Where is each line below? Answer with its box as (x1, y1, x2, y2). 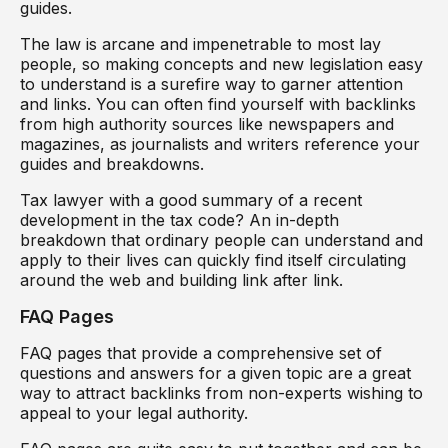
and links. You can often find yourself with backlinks (20, 93, 416, 114)
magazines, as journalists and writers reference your (20, 133, 420, 154)
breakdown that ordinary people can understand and (20, 229, 423, 250)
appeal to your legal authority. (20, 402, 253, 423)
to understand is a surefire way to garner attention (20, 73, 403, 94)
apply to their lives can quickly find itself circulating (20, 249, 406, 270)
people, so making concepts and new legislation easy (20, 53, 423, 74)
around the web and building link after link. (20, 269, 348, 290)
